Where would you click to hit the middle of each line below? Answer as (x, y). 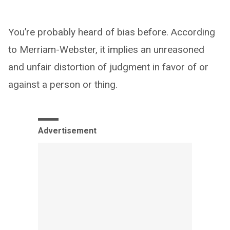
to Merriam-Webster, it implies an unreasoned (106, 49)
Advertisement (67, 130)
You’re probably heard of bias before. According (112, 32)
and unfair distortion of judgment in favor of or (108, 67)
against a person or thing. (63, 84)
